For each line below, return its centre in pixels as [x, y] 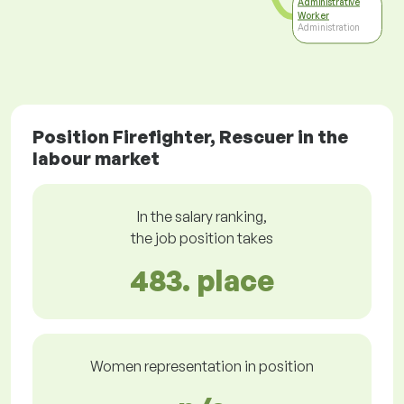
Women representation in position [202, 367]
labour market [96, 159]
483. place [202, 281]
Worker [313, 15]
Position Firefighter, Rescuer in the [190, 137]
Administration [329, 27]
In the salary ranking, [202, 217]
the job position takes [202, 239]
